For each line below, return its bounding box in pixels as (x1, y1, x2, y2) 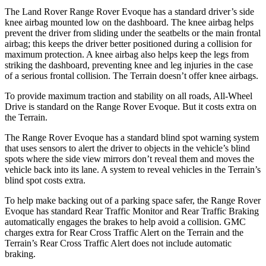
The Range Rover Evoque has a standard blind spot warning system (5, 132, 259, 142)
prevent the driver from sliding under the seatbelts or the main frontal (5, 27, 261, 38)
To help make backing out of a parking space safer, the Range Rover (5, 195, 261, 205)
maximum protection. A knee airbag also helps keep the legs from (5, 49, 249, 59)
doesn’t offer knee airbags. (157, 70, 258, 81)
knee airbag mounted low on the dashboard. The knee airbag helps (5, 17, 254, 27)
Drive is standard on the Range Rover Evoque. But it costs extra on (5, 101, 256, 112)
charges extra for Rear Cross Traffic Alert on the (5, 227, 187, 237)
